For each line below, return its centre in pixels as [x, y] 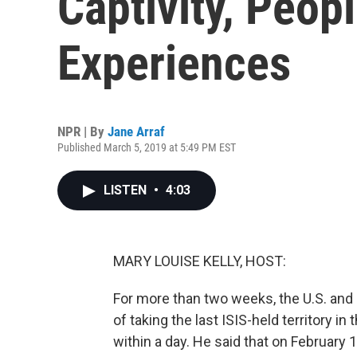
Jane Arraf [136, 131]
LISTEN [127, 190]
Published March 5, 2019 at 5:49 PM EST [147, 147]
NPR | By [82, 131]
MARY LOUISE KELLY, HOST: [200, 261]
